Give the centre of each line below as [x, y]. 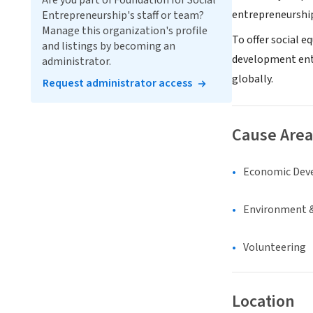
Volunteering [275, 248]
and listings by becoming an [109, 46]
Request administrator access [117, 83]
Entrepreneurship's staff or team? [123, 15]
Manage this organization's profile [125, 31]
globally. [253, 79]
